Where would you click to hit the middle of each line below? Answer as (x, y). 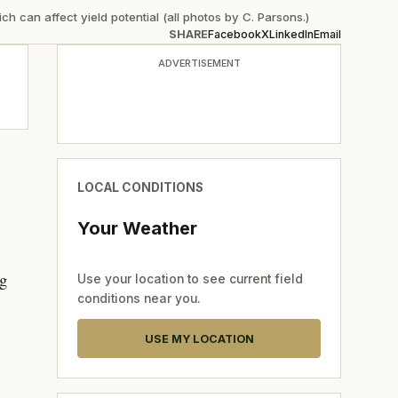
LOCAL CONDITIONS (140, 188)
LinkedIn (291, 34)
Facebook (235, 34)
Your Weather (137, 228)
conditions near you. (139, 298)
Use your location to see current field (190, 279)
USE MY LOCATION (199, 338)
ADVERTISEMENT (199, 63)
